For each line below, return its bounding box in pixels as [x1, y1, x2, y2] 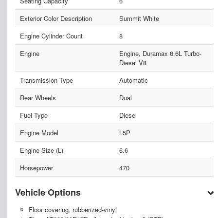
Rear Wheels [20, 93, 56, 103]
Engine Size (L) [20, 145, 63, 155]
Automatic [119, 75, 148, 85]
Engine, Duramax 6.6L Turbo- [119, 49, 201, 58]
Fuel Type [20, 110, 48, 120]
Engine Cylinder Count [20, 31, 83, 41]
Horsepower [20, 163, 53, 173]
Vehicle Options [15, 186, 81, 199]
